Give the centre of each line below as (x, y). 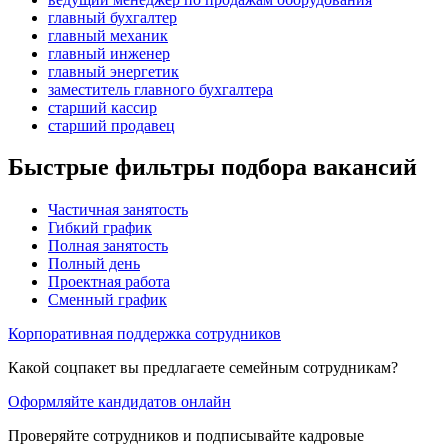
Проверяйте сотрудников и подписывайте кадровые (186, 436)
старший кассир (102, 107)
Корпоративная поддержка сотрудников (144, 334)
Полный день (94, 264)
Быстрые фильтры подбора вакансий (212, 167)
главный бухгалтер (112, 17)
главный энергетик (113, 71)
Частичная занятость (118, 210)
